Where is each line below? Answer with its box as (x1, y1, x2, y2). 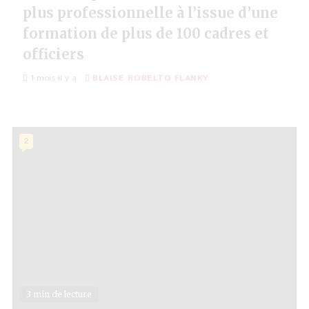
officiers (23, 46, 84, 63)
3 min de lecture (26, 289, 92, 299)
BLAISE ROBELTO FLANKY (92, 72, 209, 84)
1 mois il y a (28, 72, 77, 84)
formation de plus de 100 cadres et (23, 25, 269, 42)
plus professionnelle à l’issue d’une (23, 4, 278, 21)
